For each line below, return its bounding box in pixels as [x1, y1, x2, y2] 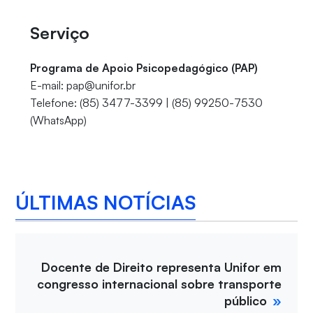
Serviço [29, 22, 89, 44]
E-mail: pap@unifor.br [29, 78, 136, 93]
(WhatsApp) [29, 113, 87, 128]
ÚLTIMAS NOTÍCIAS [15, 189, 196, 214]
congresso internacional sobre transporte [37, 276, 282, 292]
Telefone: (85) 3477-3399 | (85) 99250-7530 [29, 96, 263, 110]
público [224, 293, 268, 309]
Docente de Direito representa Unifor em [41, 259, 282, 275]
